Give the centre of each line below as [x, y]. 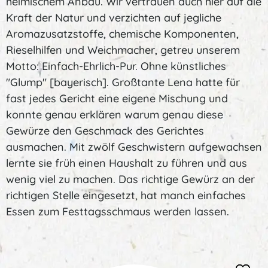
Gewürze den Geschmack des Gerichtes [105, 131]
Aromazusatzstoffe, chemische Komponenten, [122, 34]
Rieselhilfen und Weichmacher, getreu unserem [123, 50]
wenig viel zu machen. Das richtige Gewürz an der [130, 179]
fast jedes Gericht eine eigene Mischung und [117, 98]
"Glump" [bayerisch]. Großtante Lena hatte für [123, 82]
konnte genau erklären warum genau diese [115, 115]
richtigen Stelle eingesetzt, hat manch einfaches [126, 195]
